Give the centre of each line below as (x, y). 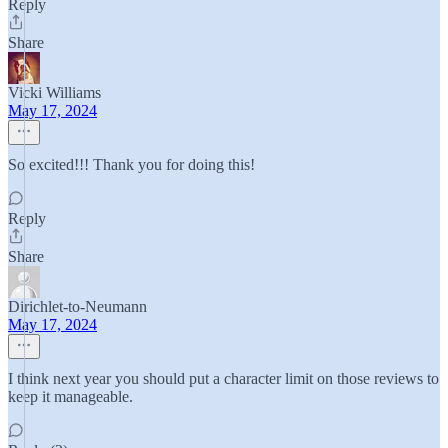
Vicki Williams (54, 92)
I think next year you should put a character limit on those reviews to (223, 378)
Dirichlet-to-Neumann (77, 306)
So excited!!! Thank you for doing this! (131, 164)
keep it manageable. (70, 396)
